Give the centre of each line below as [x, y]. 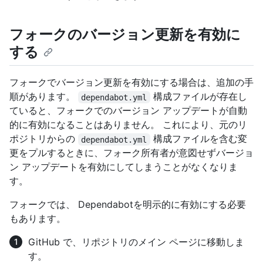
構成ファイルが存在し [198, 97]
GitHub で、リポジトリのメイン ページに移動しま [136, 242]
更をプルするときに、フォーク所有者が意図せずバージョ [131, 153]
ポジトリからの [44, 139]
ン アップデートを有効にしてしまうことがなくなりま [124, 167]
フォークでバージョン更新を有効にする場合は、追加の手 [131, 82]
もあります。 [38, 219]
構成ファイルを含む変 [198, 139]
